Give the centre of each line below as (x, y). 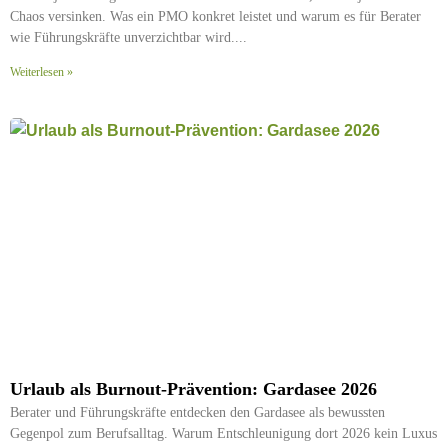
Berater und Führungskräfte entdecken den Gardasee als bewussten (197, 412)
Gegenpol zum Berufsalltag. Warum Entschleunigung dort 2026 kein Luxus (223, 433)
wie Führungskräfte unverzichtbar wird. (122, 37)
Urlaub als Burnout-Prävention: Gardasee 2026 (193, 388)
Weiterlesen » (41, 71)
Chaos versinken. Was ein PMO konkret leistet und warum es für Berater (215, 16)
